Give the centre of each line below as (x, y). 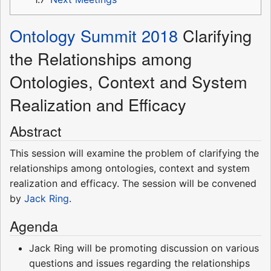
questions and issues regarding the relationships (139, 263)
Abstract (35, 131)
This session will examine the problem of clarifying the (134, 153)
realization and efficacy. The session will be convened (133, 184)
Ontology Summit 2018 (94, 36)
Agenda (34, 226)
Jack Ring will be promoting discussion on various (144, 248)
